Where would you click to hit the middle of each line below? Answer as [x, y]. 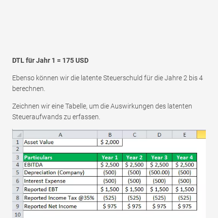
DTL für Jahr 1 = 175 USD [50, 60]
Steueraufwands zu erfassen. [56, 117]
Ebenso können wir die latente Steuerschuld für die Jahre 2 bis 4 [108, 78]
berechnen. [29, 88]
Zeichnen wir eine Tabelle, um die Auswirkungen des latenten [102, 106]
